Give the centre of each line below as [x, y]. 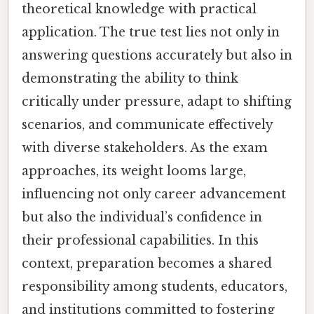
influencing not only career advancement [154, 194]
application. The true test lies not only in [151, 32]
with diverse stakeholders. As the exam [145, 148]
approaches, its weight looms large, [134, 171]
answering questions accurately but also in [157, 55]
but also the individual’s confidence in [142, 217]
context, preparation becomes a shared [147, 263]
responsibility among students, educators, [155, 286]
